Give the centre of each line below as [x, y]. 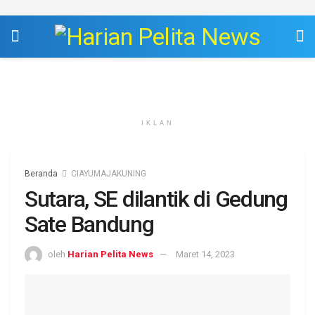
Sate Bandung [89, 224]
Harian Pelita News [110, 254]
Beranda [41, 174]
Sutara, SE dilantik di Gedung [156, 199]
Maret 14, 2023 [205, 254]
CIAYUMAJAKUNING [109, 174]
